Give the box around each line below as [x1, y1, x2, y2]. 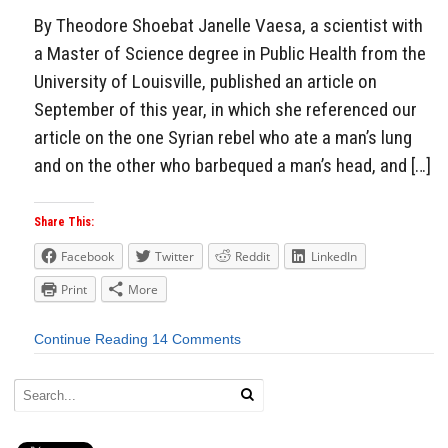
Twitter [155, 248, 194, 266]
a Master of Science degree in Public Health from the [34, 41, 426, 65]
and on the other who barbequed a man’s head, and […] [34, 153, 431, 177]
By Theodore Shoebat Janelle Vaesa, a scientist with [34, 13, 423, 37]
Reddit [235, 248, 270, 266]
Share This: [34, 215, 94, 230]
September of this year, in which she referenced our [34, 97, 417, 121]
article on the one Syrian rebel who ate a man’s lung [34, 125, 412, 149]
